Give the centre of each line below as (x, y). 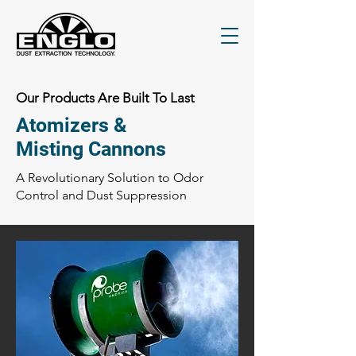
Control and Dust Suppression (101, 195)
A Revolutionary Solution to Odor (110, 178)
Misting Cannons (91, 149)
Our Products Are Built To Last (105, 98)
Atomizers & (71, 125)
